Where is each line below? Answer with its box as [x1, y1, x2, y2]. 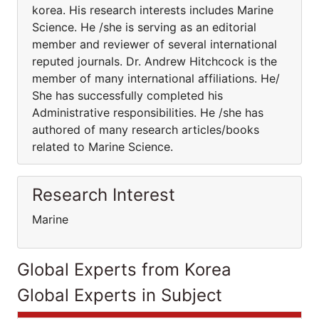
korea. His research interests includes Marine [32, 3, 273, 17]
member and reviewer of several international [32, 37, 277, 51]
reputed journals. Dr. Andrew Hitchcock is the [32, 54, 277, 68]
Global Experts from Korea [17, 259, 231, 280]
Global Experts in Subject [17, 285, 222, 305]
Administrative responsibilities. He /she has [32, 105, 263, 120]
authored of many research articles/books [32, 122, 259, 137]
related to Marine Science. [32, 140, 173, 154]
